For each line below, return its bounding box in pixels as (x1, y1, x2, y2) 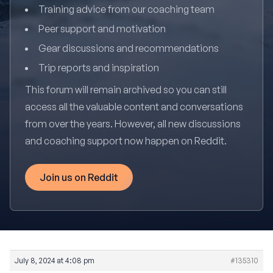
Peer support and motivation (38, 23, 166, 35)
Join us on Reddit (40, 171, 118, 183)
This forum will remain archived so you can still (25, 83, 227, 96)
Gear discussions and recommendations (38, 42, 219, 54)
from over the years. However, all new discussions (25, 118, 241, 130)
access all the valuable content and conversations (25, 101, 243, 113)
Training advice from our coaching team (38, 3, 214, 15)
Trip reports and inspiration (38, 62, 159, 74)
